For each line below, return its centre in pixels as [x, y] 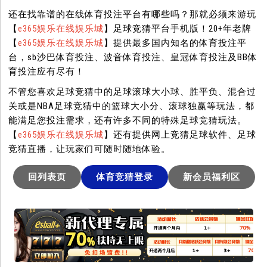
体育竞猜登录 [124, 177]
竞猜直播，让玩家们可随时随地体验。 [90, 149]
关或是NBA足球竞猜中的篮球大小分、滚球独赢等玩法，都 [132, 106]
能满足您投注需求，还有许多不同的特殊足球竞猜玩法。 [128, 121]
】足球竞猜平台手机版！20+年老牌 [178, 29]
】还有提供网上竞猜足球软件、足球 [180, 135]
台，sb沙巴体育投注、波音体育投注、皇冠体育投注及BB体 [133, 58]
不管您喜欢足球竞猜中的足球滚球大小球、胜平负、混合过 [133, 92]
